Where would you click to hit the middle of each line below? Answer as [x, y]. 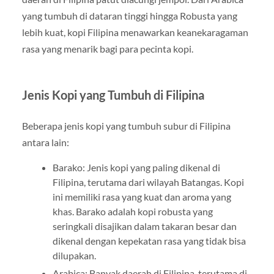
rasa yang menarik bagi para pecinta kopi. [107, 48]
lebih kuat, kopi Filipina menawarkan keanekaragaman [135, 32]
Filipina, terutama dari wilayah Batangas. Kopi [148, 182]
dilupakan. [74, 255]
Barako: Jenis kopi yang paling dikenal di [136, 167]
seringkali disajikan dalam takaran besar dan [144, 226]
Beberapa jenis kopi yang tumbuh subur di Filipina [126, 125]
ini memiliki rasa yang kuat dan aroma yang [142, 196]
